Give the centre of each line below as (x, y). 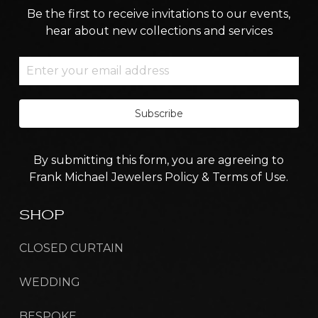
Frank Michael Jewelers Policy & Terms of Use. (159, 177)
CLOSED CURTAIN (71, 248)
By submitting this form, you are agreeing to (159, 160)
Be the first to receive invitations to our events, (159, 13)
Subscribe (159, 113)
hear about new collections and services (159, 31)
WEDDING (49, 282)
